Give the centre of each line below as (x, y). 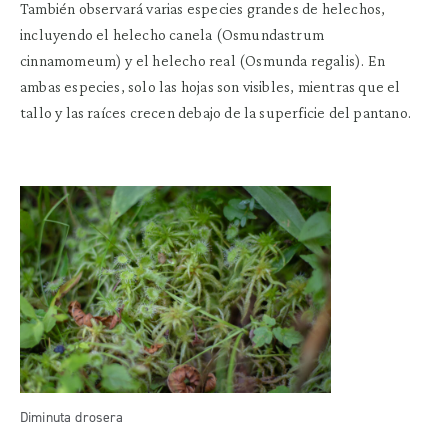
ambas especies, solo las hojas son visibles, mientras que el (210, 86)
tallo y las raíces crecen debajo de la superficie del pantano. (215, 112)
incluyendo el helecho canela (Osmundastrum (172, 34)
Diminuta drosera (72, 418)
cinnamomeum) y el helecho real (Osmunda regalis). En (202, 60)
